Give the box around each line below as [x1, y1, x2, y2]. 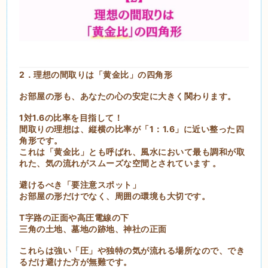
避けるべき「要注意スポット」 [19, 179, 141, 190]
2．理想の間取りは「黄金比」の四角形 [19, 69, 173, 80]
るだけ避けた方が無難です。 [19, 256, 132, 267]
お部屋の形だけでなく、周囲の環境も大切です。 [19, 190, 211, 201]
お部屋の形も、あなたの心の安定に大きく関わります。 [19, 90, 236, 101]
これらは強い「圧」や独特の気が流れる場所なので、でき [19, 245, 245, 255]
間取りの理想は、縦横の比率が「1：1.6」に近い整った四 [19, 123, 245, 134]
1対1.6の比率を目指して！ [19, 112, 123, 123]
